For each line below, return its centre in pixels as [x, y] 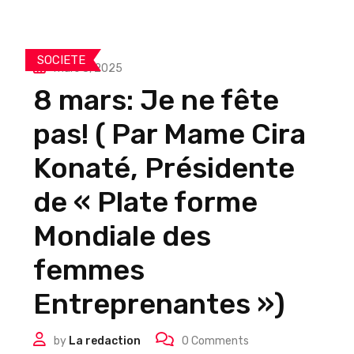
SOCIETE [61, 60]
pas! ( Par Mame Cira [169, 134]
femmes [89, 270]
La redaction [105, 341]
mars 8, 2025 [88, 68]
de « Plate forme [145, 202]
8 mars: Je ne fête [156, 100]
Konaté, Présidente [164, 168]
